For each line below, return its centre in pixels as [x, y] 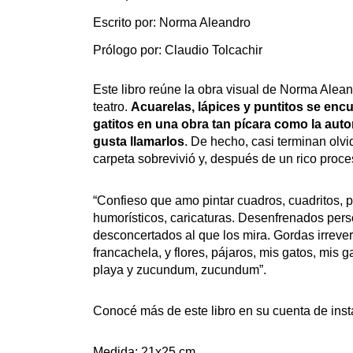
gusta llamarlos [139, 142]
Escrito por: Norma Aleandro [172, 22]
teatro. [112, 107]
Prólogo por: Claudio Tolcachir [178, 50]
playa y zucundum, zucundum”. [181, 269]
